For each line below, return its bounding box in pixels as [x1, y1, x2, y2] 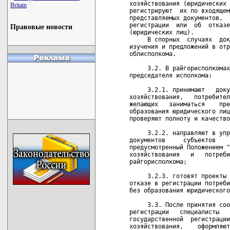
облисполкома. [129, 50, 176, 57]
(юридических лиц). [129, 29, 194, 36]
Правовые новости [10, 23, 72, 31]
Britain [10, 2, 27, 9]
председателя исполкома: [129, 72, 212, 79]
